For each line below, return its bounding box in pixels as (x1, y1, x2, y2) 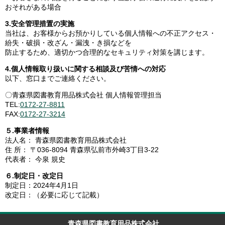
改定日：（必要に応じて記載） (5, 191, 103, 199)
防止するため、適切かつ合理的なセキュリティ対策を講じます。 (5, 48, 209, 56)
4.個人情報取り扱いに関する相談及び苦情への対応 (5, 65, 166, 73)
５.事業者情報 (5, 127, 49, 135)
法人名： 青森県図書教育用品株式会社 (5, 136, 127, 144)
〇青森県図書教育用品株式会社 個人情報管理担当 (5, 91, 162, 99)
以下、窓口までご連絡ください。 (5, 74, 110, 82)
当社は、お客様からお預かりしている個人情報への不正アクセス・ (5, 29, 216, 37)
